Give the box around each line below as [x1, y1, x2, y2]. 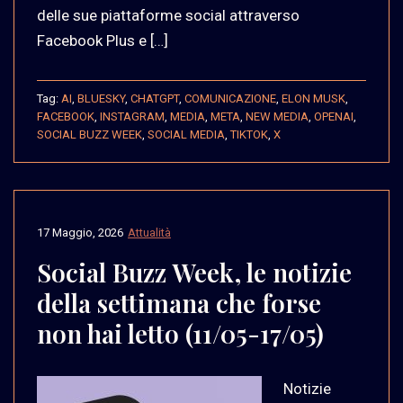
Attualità [128, 225, 171, 239]
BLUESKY [77, 91, 125, 105]
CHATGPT [130, 91, 179, 105]
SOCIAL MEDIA [148, 127, 225, 141]
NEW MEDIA [246, 109, 309, 123]
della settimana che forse [37, 285, 321, 319]
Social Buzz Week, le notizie [37, 255, 352, 289]
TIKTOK [230, 127, 268, 141]
